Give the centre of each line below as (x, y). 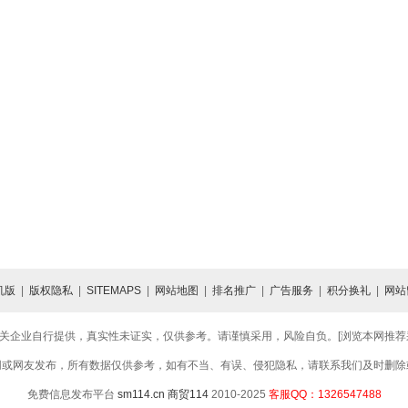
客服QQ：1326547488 (323, 395)
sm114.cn (141, 395)
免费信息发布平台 (72, 395)
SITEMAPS (114, 291)
